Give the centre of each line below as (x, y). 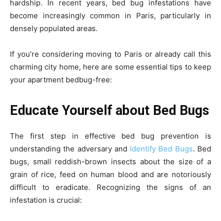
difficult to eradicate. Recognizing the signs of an (110, 187)
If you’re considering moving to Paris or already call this (110, 54)
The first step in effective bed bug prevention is (110, 136)
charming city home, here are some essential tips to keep (110, 67)
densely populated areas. (54, 29)
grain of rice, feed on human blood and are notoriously (110, 175)
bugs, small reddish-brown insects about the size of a (110, 162)
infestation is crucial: (46, 200)
